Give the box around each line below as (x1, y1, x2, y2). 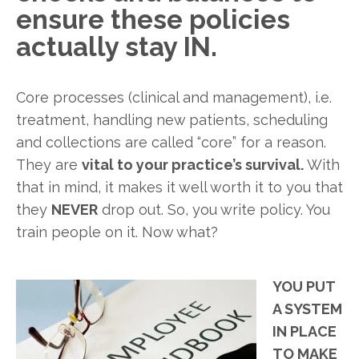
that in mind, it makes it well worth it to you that (16, 179, 343, 196)
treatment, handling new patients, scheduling (16, 111, 328, 129)
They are (16, 156, 82, 174)
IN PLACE (272, 323, 337, 341)
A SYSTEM (272, 301, 342, 318)
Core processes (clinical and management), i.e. (16, 89, 332, 107)
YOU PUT (272, 278, 335, 296)
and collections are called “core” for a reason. (16, 134, 326, 151)
